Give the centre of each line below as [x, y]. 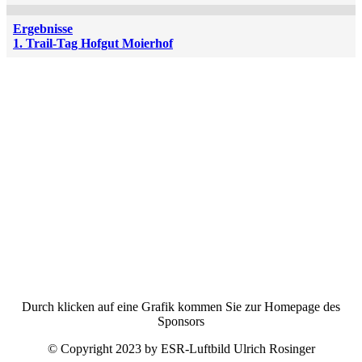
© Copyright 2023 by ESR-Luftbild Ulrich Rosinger [181, 348]
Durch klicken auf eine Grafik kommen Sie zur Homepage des [181, 306]
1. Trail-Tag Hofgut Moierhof [93, 44]
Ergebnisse [43, 29]
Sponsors [181, 321]
